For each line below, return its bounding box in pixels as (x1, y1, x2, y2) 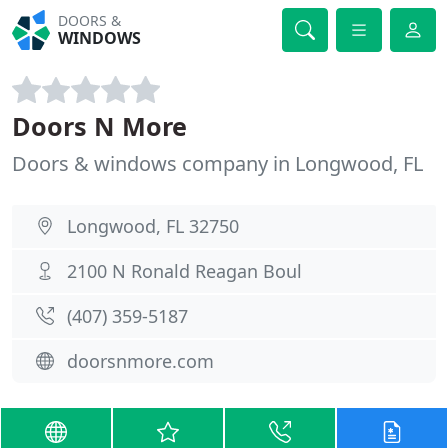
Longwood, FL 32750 (67, 214, 239, 238)
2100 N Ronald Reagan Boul (67, 259, 302, 283)
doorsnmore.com (67, 349, 214, 373)
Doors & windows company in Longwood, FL (12, 150, 423, 177)
